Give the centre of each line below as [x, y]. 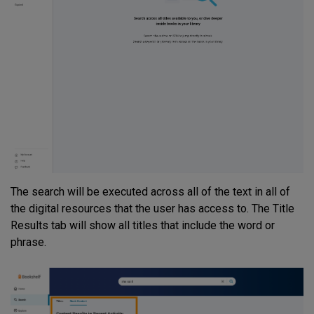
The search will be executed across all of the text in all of [150, 191]
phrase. [30, 242]
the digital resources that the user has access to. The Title [152, 208]
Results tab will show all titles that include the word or [143, 225]
